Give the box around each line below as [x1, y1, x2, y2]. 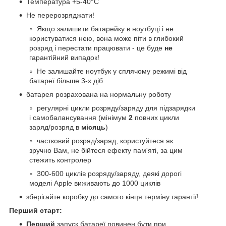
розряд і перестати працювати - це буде [29, 43, 164, 52]
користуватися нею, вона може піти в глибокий [29, 34, 184, 42]
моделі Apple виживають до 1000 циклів [29, 179, 160, 187]
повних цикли [133, 113, 179, 122]
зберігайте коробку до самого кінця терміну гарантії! [26, 192, 199, 201]
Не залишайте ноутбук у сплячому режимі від [37, 67, 187, 75]
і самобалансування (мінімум [29, 113, 129, 122]
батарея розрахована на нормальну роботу [26, 90, 171, 98]
